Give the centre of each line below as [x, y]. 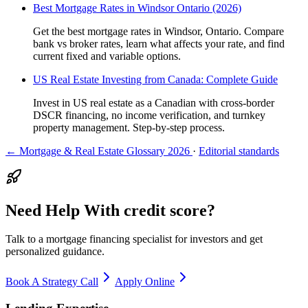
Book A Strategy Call [52, 282]
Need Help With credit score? [110, 210]
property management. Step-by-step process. [129, 127]
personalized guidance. [55, 252]
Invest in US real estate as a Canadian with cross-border [154, 102]
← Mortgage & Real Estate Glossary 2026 [99, 151]
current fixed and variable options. [107, 56]
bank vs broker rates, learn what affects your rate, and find [159, 43]
